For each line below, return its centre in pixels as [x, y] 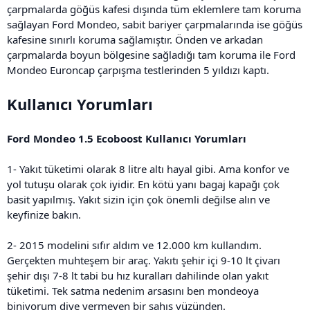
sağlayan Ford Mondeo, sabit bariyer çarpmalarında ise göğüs [155, 24]
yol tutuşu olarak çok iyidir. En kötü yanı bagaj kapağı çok [143, 184]
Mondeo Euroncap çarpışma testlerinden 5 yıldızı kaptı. [138, 70]
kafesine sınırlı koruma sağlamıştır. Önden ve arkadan [135, 39]
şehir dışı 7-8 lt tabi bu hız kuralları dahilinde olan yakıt [138, 275]
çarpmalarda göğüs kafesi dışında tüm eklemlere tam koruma [154, 9]
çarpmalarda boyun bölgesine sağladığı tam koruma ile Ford [151, 54]
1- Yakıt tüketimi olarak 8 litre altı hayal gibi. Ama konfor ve [148, 168]
